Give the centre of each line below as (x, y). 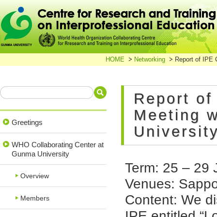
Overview (35, 176)
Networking (150, 59)
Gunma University (40, 154)
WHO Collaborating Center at (58, 145)
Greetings (27, 122)
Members (35, 198)
